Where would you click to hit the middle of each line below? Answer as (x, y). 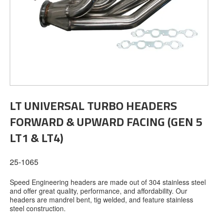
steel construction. (38, 208)
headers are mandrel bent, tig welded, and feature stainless (101, 200)
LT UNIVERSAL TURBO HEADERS (93, 106)
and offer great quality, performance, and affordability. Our (99, 191)
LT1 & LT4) (36, 138)
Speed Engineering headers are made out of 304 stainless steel (108, 182)
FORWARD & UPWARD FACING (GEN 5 (106, 122)
